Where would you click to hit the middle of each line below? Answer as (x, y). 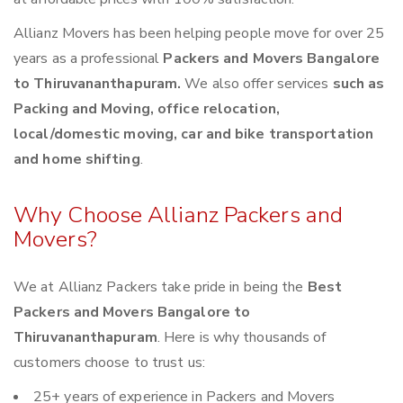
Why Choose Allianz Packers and (179, 215)
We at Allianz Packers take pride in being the (161, 287)
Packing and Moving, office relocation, (147, 109)
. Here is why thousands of (242, 338)
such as (358, 84)
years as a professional (89, 59)
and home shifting (77, 160)
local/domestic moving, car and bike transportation (194, 134)
